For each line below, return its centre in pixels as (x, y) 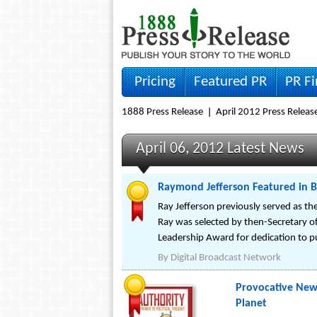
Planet (251, 305)
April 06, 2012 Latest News (220, 149)
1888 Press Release (162, 112)
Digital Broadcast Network (226, 258)
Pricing (155, 82)
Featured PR (230, 82)
